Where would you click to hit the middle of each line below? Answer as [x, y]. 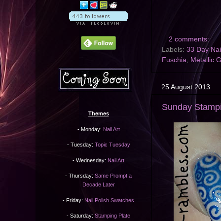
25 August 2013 [186, 87]
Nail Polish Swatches [109, 200]
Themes [98, 114]
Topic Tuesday [112, 145]
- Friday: [74, 200]
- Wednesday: [90, 160]
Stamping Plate [112, 216]
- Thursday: [80, 176]
